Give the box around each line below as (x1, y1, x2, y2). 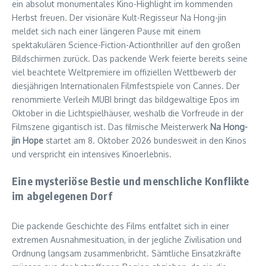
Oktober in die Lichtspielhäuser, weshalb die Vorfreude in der (12, 107, 243, 118)
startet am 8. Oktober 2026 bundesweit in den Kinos (43, 135, 246, 145)
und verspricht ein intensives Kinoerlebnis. (12, 148, 172, 159)
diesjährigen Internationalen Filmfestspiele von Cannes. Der (12, 80, 240, 91)
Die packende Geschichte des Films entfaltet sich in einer (12, 220, 229, 231)
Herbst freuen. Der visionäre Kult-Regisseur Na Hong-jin (12, 12, 226, 23)
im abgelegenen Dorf (12, 188, 112, 202)
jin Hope (12, 135, 43, 145)
